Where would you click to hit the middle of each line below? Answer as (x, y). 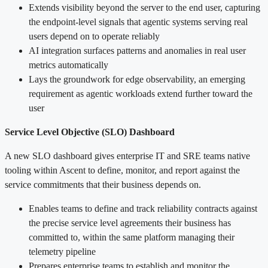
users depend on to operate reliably (94, 36)
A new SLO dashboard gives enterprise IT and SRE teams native (127, 156)
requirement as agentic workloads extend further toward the (141, 93)
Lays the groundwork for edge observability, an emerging (137, 79)
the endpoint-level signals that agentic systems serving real (138, 22)
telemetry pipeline (62, 251)
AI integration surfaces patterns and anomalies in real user (137, 50)
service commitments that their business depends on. (103, 184)
